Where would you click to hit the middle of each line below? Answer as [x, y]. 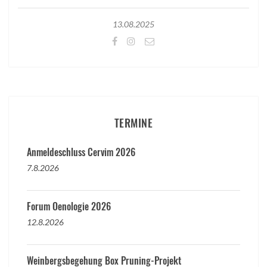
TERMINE [133, 123]
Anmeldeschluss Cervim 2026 [81, 152]
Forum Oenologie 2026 [69, 207]
